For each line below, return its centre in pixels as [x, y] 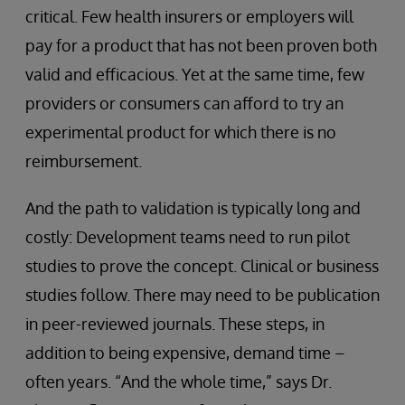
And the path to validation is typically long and [193, 207]
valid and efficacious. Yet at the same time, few [195, 74]
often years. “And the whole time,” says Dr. [179, 381]
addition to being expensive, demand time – [185, 352]
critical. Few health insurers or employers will [189, 16]
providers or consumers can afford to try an [184, 103]
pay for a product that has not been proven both [201, 45]
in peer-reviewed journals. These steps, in [175, 323]
